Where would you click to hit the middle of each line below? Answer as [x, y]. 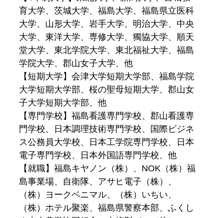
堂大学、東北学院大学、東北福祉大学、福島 [107, 50]
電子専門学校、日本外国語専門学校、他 [98, 155]
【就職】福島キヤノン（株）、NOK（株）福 [108, 169]
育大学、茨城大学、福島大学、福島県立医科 [107, 11]
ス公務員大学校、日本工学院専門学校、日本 [107, 142]
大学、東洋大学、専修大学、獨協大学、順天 [107, 37]
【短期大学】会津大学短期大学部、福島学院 [107, 77]
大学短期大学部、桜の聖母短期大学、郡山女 [107, 90]
